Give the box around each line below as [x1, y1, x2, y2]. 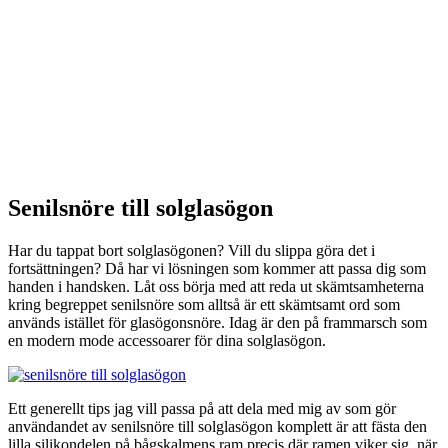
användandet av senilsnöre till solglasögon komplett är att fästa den [8, 417, 427, 435]
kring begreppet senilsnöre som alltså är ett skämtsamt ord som [8, 295, 400, 313]
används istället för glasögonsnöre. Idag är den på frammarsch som [8, 313, 427, 331]
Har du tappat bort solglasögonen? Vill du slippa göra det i [8, 241, 375, 259]
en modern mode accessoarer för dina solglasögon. [8, 331, 326, 349]
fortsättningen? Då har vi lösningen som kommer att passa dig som [8, 259, 426, 277]
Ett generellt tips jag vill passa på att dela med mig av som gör [8, 399, 396, 417]
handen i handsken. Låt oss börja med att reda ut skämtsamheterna [8, 277, 424, 295]
